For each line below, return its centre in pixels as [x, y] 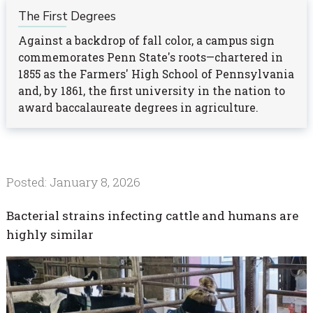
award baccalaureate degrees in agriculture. [138, 107]
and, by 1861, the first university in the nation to [151, 90]
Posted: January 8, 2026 [73, 182]
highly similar [50, 235]
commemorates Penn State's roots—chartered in [150, 57]
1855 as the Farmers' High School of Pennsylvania [156, 74]
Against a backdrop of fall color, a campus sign [146, 40]
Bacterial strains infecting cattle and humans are [152, 216]
